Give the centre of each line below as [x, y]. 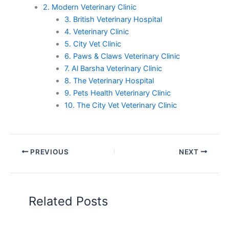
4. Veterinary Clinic [96, 31]
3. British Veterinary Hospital [113, 19]
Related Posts [68, 201]
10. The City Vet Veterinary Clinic [120, 105]
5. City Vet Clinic [93, 44]
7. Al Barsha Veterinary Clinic [113, 68]
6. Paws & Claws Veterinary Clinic [122, 56]
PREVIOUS [49, 152]
